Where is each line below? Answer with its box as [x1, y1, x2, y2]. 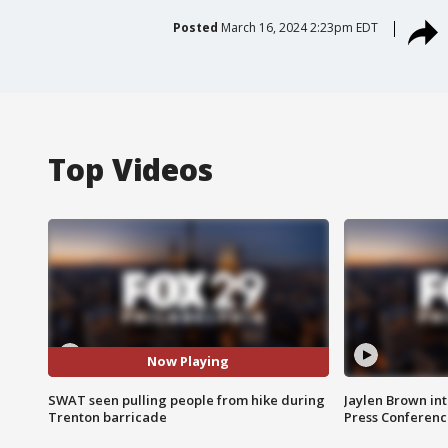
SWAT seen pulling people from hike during [48, 390, 325, 409]
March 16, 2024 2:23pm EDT [220, 18, 378, 36]
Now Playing [147, 352, 230, 371]
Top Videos [48, 148, 213, 190]
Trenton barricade [48, 407, 167, 426]
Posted [172, 18, 218, 36]
